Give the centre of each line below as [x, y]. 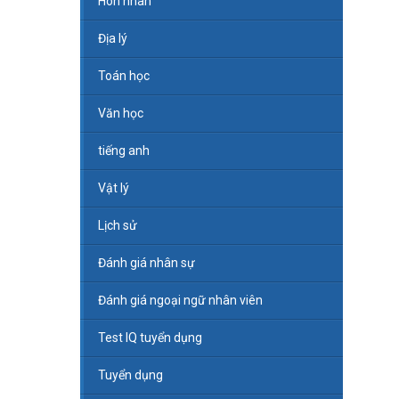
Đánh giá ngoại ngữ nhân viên [180, 301]
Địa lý [112, 39]
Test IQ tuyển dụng [150, 338]
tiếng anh [123, 151]
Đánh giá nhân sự [146, 263]
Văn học [120, 114]
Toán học [123, 76]
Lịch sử [117, 226]
